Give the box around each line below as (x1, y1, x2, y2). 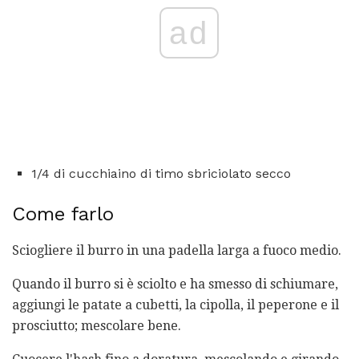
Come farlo (12, 202, 114, 225)
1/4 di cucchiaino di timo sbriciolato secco (31, 165, 291, 181)
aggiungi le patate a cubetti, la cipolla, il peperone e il (12, 296, 339, 313)
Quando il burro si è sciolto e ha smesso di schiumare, (12, 276, 338, 292)
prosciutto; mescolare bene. (12, 317, 181, 333)
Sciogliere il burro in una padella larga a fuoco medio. (12, 242, 341, 258)
